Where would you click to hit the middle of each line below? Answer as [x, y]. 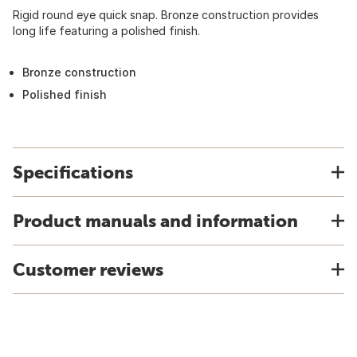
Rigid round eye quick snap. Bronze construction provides [166, 15]
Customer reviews [88, 269]
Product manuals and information [155, 221]
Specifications [73, 172]
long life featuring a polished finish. [106, 31]
